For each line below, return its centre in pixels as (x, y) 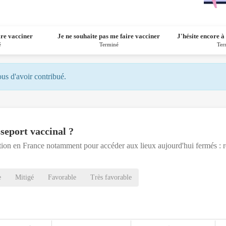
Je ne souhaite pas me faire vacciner (109, 36)
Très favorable (111, 178)
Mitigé (24, 178)
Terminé (109, 45)
